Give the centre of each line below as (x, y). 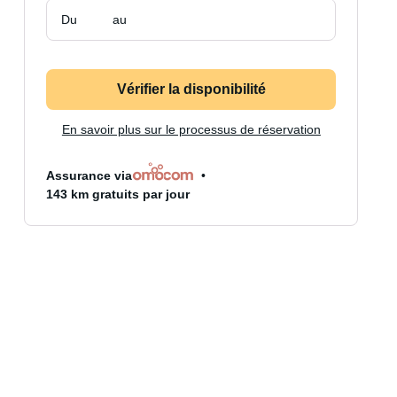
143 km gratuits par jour (118, 194)
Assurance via (90, 175)
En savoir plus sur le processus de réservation (191, 129)
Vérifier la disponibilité (191, 89)
